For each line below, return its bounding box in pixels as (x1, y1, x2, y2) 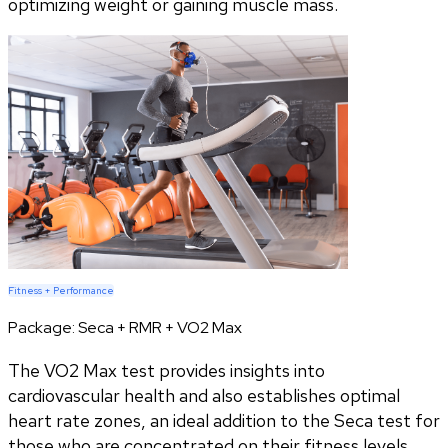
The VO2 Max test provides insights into (8, 358, 325, 382)
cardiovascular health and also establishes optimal (8, 383, 400, 407)
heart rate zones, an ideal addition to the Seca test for (8, 408, 440, 432)
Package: (8, 316, 78, 338)
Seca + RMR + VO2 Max (78, 316, 242, 338)
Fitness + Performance (8, 283, 114, 297)
